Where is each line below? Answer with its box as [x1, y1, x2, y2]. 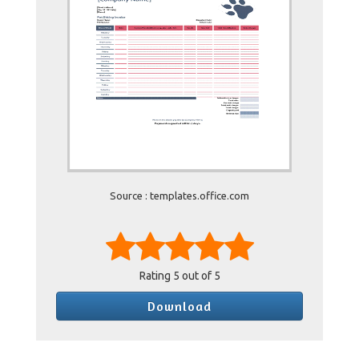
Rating [139, 269, 173, 282]
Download [147, 298, 212, 314]
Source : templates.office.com [110, 190, 249, 201]
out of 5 [179, 269, 220, 282]
